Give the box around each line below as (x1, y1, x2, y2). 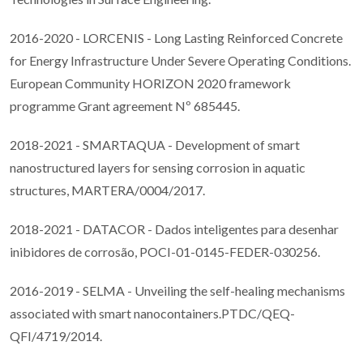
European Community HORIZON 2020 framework (10, 75, 291, 92)
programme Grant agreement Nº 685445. (10, 98, 242, 114)
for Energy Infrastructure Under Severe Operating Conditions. (10, 53, 351, 69)
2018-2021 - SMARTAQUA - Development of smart (10, 137, 300, 153)
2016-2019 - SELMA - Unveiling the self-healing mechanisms (10, 283, 345, 299)
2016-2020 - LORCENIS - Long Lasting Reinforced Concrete (10, 30, 343, 46)
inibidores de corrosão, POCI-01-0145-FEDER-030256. (10, 244, 320, 260)
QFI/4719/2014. (10, 328, 102, 344)
